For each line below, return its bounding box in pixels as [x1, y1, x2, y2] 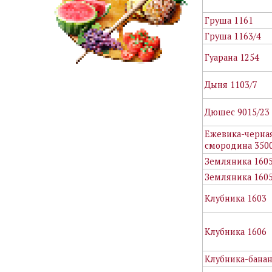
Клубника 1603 [205, 192, 267, 204]
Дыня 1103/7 [205, 78, 258, 90]
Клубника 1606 [205, 225, 267, 237]
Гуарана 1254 [205, 51, 260, 63]
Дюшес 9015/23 [205, 106, 270, 118]
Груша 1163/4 [205, 30, 262, 42]
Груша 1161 [205, 14, 254, 26]
